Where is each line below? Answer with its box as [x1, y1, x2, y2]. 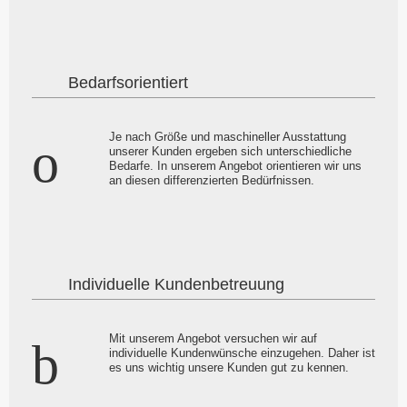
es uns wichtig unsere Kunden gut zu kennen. [109, 360, 349, 374]
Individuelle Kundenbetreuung [68, 274, 284, 293]
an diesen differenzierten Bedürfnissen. [109, 173, 314, 187]
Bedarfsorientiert [68, 73, 188, 92]
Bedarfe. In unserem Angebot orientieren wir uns [109, 158, 362, 173]
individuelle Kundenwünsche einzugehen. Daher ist [109, 345, 375, 360]
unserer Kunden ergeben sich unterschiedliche [109, 144, 352, 158]
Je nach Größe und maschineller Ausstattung [109, 129, 346, 144]
